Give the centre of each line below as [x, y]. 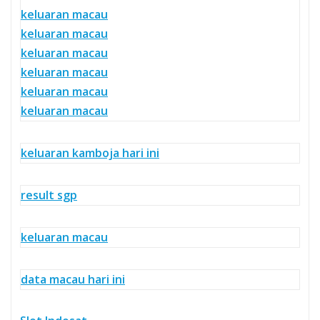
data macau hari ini [73, 279]
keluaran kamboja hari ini [90, 152]
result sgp [49, 195]
